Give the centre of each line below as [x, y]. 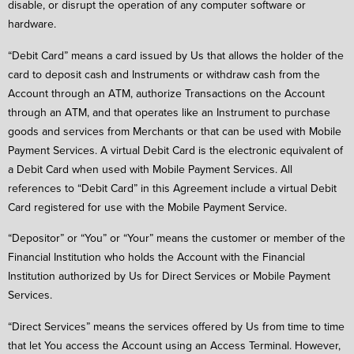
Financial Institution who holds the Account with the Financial [156, 257]
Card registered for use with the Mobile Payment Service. [147, 207]
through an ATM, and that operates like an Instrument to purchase [169, 112]
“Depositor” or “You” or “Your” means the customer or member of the [177, 238]
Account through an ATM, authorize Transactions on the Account [166, 93]
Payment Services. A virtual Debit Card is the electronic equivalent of [175, 150]
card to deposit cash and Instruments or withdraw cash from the [164, 74]
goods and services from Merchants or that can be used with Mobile [175, 131]
